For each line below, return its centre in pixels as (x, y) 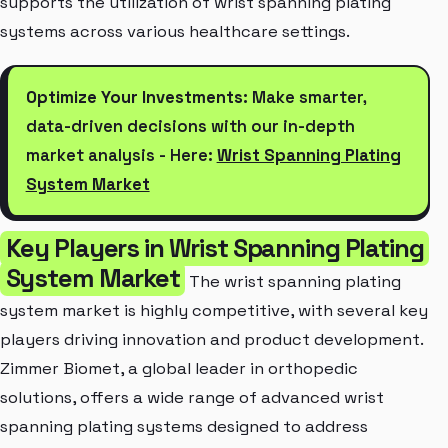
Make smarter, (307, 98)
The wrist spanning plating (293, 282)
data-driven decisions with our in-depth (190, 127)
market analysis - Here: (121, 156)
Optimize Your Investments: (136, 98)
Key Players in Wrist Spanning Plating (214, 248)
